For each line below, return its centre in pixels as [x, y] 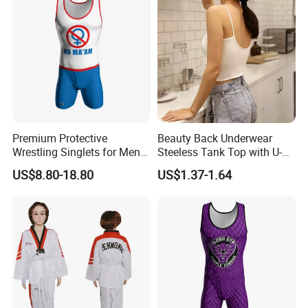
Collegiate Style [50, 165]
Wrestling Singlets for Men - [79, 152]
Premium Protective [60, 138]
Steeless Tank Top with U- [219, 152]
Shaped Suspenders [206, 165]
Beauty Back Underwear [214, 138]
